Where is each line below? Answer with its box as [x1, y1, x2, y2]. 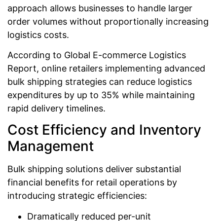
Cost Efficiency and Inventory [7, 121, 201, 139]
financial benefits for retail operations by [7, 177, 177, 188]
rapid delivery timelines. [7, 103, 106, 113]
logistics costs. [7, 29, 69, 40]
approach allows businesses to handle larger [7, 2, 192, 13]
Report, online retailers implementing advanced [7, 63, 205, 74]
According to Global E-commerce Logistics [7, 49, 186, 60]
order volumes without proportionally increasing [7, 16, 209, 27]
